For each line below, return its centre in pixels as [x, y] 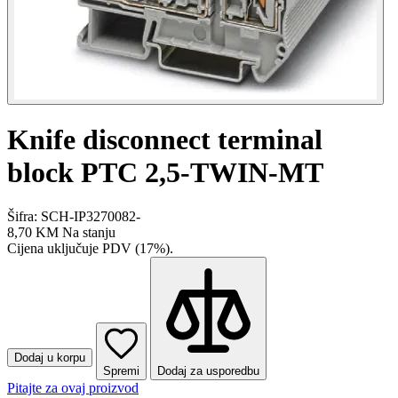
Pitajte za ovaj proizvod [73, 387]
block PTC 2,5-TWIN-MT [165, 173]
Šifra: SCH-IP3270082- [74, 216]
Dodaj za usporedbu [208, 370]
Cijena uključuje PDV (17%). [90, 248]
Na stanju [89, 232]
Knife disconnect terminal [165, 140]
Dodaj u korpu [50, 357]
